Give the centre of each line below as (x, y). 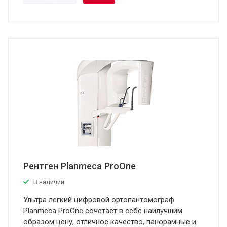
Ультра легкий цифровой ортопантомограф (99, 200)
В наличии (49, 182)
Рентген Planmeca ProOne (80, 166)
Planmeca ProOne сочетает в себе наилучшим (103, 211)
